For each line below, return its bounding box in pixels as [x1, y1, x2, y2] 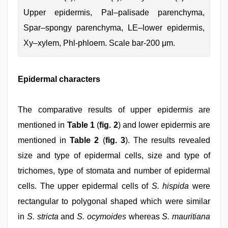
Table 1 [67, 121, 97, 130]
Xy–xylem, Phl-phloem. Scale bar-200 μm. [23, 39, 175, 48]
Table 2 [70, 136, 103, 145]
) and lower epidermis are [118, 121, 211, 130]
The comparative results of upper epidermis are [18, 105, 210, 115]
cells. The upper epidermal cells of [18, 182, 152, 191]
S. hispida [151, 182, 189, 191]
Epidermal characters [18, 75, 100, 84]
